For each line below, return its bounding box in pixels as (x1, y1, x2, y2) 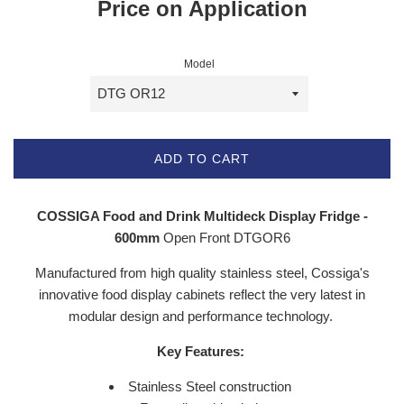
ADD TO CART (154, 151, 250, 167)
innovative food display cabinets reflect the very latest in (39, 287, 365, 303)
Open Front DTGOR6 (162, 230, 290, 246)
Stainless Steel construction (128, 379, 295, 395)
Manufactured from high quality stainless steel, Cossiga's (34, 265, 370, 281)
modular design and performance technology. (68, 308, 336, 325)
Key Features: (156, 344, 248, 360)
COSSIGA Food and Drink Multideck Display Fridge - (36, 208, 368, 225)
